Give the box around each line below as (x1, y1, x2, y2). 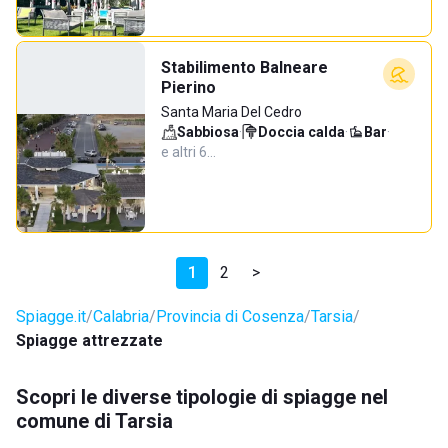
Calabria (93, 307, 149, 326)
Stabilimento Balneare (161, 58, 328, 77)
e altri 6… (161, 144, 216, 160)
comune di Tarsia (16, 409, 173, 433)
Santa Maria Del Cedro (161, 104, 302, 120)
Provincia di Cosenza (156, 307, 304, 326)
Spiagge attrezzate (16, 331, 163, 350)
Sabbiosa (177, 124, 239, 140)
